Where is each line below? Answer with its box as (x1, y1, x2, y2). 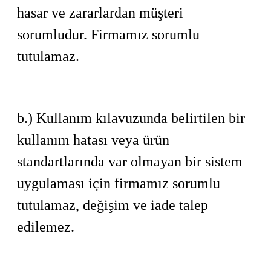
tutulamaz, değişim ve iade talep (17, 197, 208, 213)
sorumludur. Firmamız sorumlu (17, 27, 200, 42)
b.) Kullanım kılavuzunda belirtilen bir (17, 110, 245, 126)
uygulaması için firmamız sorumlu (17, 175, 220, 191)
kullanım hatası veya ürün (17, 132, 169, 148)
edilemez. (17, 219, 74, 235)
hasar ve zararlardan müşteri (17, 5, 183, 21)
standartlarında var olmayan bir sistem (17, 154, 243, 169)
